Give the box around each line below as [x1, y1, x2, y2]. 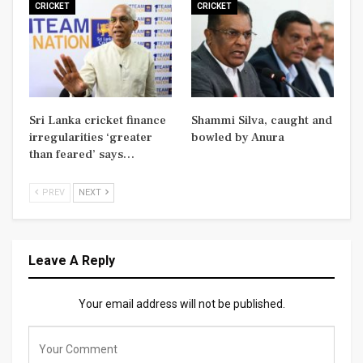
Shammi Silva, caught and [191, 112, 332, 128]
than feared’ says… [29, 146, 135, 162]
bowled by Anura [191, 129, 284, 145]
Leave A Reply [28, 252, 115, 268]
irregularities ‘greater [29, 129, 152, 145]
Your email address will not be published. [78, 297, 285, 310]
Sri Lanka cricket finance [29, 112, 166, 128]
